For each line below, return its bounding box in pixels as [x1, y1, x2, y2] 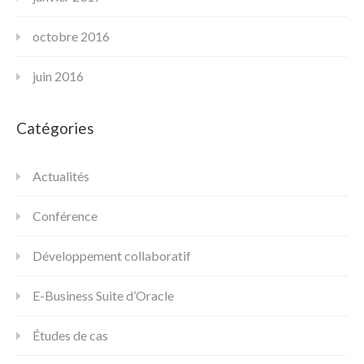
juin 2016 [32, 67, 84, 84]
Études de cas [32, 327, 108, 343]
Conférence [32, 207, 97, 223]
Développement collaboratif [32, 247, 191, 263]
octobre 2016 [32, 28, 110, 44]
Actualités [32, 167, 89, 184]
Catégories [16, 118, 94, 137]
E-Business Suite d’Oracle [32, 287, 174, 303]
